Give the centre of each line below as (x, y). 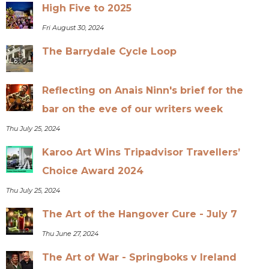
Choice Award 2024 (93, 171)
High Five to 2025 (87, 8)
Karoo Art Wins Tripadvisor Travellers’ (141, 152)
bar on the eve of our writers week (133, 109)
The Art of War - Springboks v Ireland (140, 257)
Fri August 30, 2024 (73, 27)
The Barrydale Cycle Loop (110, 51)
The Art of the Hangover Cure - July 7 (140, 214)
